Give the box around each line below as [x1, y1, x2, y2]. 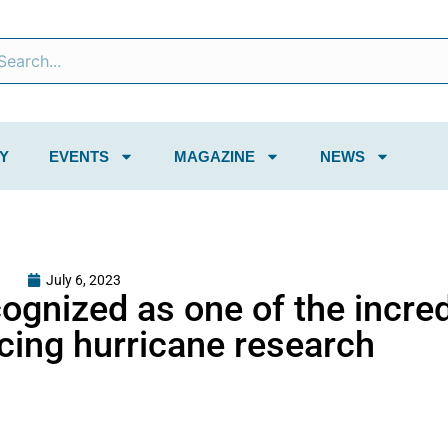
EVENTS [49, 147, 109, 165]
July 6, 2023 [46, 271, 121, 288]
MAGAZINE [174, 147, 255, 165]
